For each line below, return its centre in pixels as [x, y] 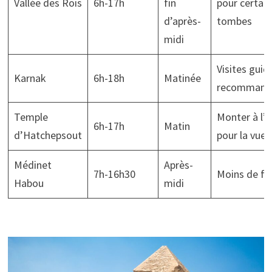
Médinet [32, 165]
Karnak [30, 78]
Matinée [182, 78]
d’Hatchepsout [48, 135]
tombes [234, 21]
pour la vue [241, 135]
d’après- [182, 21]
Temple [31, 117]
